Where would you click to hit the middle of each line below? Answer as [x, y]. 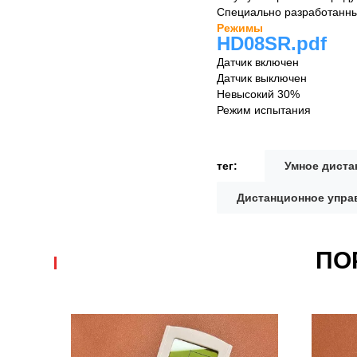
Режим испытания [264, 110]
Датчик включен [258, 62]
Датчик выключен [262, 78]
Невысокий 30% [258, 94]
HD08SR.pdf [272, 43]
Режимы [240, 27]
